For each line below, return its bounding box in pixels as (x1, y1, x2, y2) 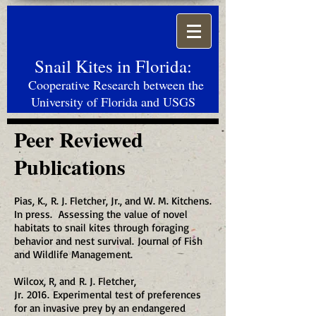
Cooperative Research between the (28, 76, 204, 93)
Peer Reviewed (14, 123, 143, 154)
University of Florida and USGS (31, 93, 195, 110)
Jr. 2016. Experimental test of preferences (14, 288, 201, 301)
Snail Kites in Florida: (35, 54, 192, 78)
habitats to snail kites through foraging (14, 221, 189, 234)
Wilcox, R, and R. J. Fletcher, (14, 274, 136, 288)
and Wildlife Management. (14, 248, 133, 261)
